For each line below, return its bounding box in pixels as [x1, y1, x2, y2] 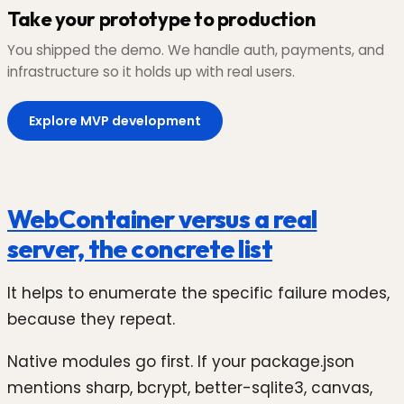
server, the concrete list [7, 233, 273, 265]
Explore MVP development [29, 112, 201, 131]
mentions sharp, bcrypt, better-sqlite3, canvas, [7, 377, 372, 399]
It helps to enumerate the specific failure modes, [7, 281, 390, 304]
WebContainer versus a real [7, 203, 317, 235]
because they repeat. [7, 308, 175, 330]
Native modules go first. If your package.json [7, 351, 354, 373]
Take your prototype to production [7, 5, 316, 32]
